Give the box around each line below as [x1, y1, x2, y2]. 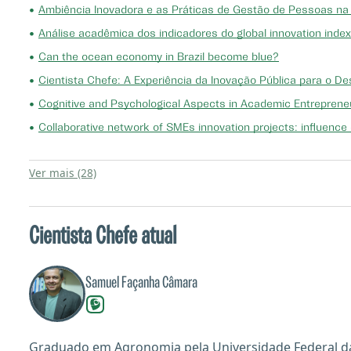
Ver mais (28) [29, 165, 96, 180]
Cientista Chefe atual [29, 223, 176, 249]
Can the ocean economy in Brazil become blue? [38, 52, 279, 63]
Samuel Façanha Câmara [85, 274, 197, 292]
